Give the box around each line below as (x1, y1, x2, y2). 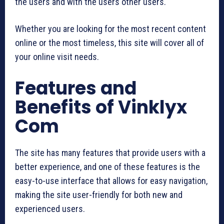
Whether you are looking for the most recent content (15, 23, 206, 34)
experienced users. (15, 203, 85, 214)
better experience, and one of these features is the (15, 161, 200, 172)
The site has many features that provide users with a (15, 147, 205, 158)
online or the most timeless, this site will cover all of (15, 37, 204, 48)
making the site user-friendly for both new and (15, 189, 182, 200)
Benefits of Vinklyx (15, 94, 187, 120)
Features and (15, 75, 136, 101)
